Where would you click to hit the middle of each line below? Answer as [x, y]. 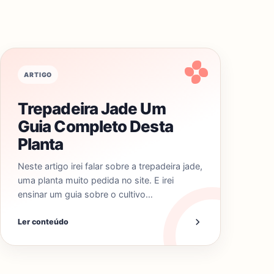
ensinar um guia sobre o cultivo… [85, 194]
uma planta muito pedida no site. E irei [96, 180]
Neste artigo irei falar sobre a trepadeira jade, [110, 166]
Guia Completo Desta [95, 126]
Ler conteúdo [43, 222]
